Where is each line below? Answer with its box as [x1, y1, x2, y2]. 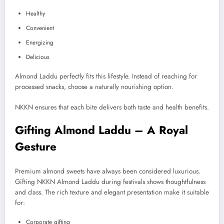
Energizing [26, 38, 53, 47]
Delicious [26, 52, 49, 62]
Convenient [26, 23, 54, 33]
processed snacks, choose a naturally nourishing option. [15, 82, 173, 92]
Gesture [15, 138, 56, 154]
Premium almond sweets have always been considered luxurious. [15, 166, 200, 176]
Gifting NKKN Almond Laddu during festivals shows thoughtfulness [15, 177, 205, 187]
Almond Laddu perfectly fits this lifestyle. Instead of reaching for [15, 71, 197, 81]
